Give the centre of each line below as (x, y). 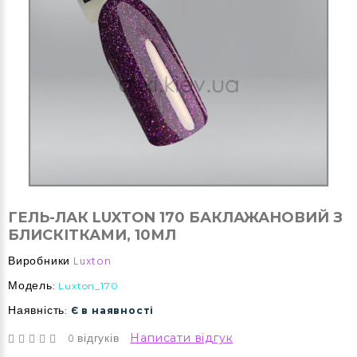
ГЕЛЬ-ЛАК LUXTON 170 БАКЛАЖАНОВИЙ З (175, 218)
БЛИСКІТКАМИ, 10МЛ (92, 235)
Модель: (32, 287)
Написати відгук (182, 338)
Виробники (39, 262)
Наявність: (38, 312)
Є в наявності (112, 311)
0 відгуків (93, 339)
